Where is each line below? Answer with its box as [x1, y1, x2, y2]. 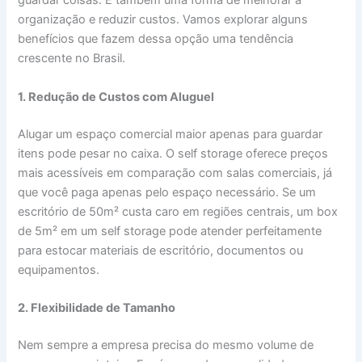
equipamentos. [18, 262, 100, 277]
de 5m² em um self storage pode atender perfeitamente [18, 223, 322, 238]
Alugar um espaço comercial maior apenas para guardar [18, 126, 323, 141]
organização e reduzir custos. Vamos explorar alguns [18, 12, 309, 27]
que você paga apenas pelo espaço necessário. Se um [18, 184, 317, 200]
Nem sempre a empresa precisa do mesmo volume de [18, 337, 314, 352]
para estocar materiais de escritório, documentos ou [18, 242, 304, 258]
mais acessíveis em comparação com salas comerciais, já [18, 165, 333, 180]
